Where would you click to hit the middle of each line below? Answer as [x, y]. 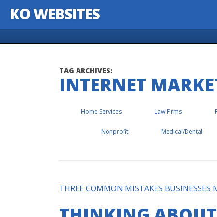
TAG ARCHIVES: [86, 70]
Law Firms [168, 112]
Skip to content [33, 39]
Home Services [101, 112]
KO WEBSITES [55, 14]
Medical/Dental [182, 132]
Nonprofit [115, 132]
